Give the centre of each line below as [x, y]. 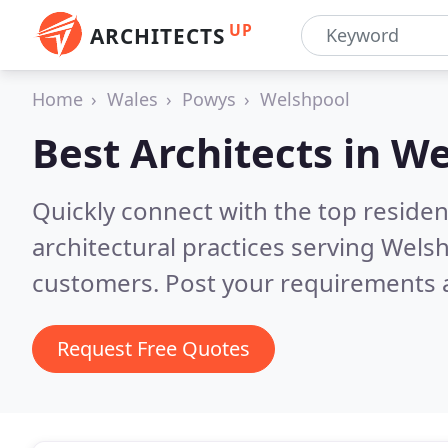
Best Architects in [211, 152]
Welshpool [305, 99]
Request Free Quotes [153, 348]
